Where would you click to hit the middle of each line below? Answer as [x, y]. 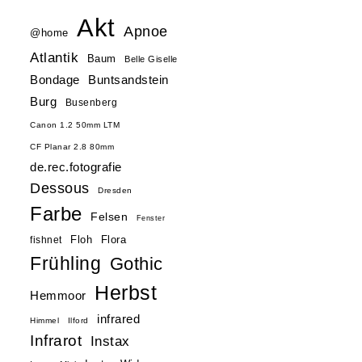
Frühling [66, 263]
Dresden [115, 190]
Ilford [78, 320]
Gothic [136, 264]
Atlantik [55, 58]
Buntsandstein [128, 80]
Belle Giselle [151, 59]
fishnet [46, 240]
